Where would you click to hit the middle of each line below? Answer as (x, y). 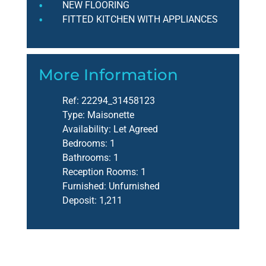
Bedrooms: (85, 144)
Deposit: (80, 201)
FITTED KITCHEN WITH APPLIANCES (140, 20)
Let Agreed (134, 129)
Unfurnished (133, 186)
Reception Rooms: (100, 172)
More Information (108, 75)
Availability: (87, 129)
